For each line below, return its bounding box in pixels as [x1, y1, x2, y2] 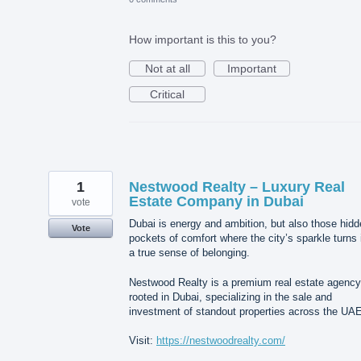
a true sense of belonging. [129, 247, 250, 259]
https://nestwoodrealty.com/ [156, 334, 285, 346]
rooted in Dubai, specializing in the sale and [129, 290, 332, 303]
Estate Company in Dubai [129, 193, 304, 210]
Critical [150, 88, 185, 102]
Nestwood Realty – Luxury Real [129, 179, 345, 196]
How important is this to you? [129, 33, 276, 47]
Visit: [129, 334, 156, 346]
